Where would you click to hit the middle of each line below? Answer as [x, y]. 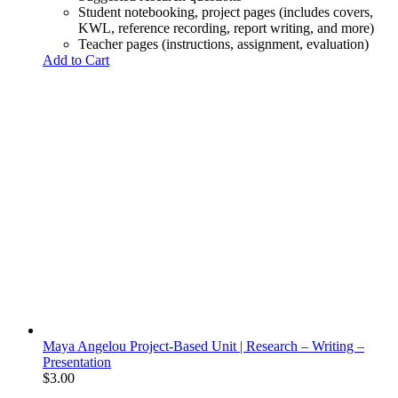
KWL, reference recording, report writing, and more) [226, 28]
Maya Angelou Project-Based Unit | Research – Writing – [203, 346]
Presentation [77, 362]
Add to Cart [76, 60]
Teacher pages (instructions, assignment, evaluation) [223, 44]
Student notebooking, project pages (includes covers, [226, 12]
